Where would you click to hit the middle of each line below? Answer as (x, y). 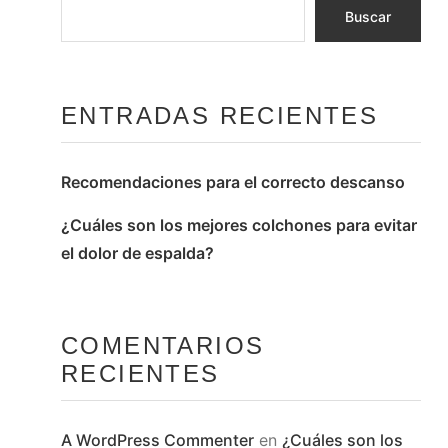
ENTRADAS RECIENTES (220, 115)
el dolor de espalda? (138, 253)
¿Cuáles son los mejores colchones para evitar (239, 225)
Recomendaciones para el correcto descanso (233, 182)
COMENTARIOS (163, 345)
